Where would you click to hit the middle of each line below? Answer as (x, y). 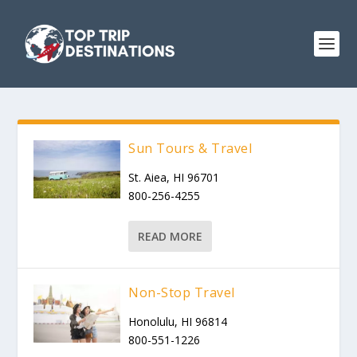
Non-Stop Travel (182, 292)
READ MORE (171, 236)
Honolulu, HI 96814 (178, 322)
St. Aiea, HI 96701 (174, 177)
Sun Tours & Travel (190, 148)
